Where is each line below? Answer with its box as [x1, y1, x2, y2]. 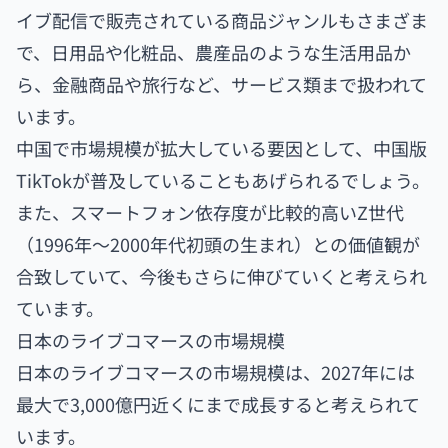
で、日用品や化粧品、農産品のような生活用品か [16, 38, 411, 65]
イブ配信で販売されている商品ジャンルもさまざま [16, 6, 428, 33]
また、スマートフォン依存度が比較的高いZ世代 [16, 198, 404, 225]
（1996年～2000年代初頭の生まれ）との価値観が [16, 230, 420, 257]
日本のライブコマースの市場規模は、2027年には [16, 358, 415, 385]
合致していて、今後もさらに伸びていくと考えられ [16, 262, 427, 289]
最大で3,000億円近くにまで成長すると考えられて [16, 390, 420, 417]
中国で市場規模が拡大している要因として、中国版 [16, 134, 427, 161]
